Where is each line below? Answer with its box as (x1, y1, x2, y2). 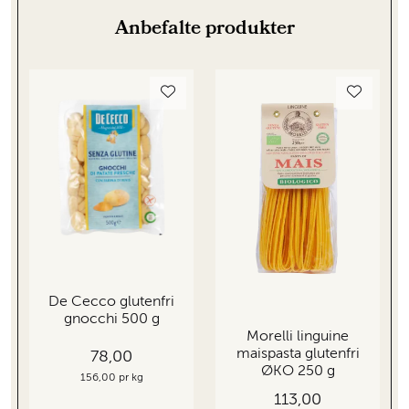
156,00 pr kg (79, 372, 143, 384)
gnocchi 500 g (63, 311, 160, 327)
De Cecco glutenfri (48, 294, 174, 309)
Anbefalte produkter (114, 13, 295, 47)
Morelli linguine (246, 329, 349, 344)
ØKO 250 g (260, 363, 335, 379)
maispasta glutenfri (236, 346, 360, 362)
